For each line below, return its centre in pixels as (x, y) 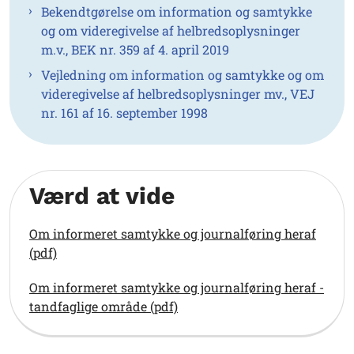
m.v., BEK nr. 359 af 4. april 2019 (135, 50)
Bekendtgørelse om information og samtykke (177, 12)
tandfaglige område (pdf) (104, 307)
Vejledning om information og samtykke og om (183, 75)
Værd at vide (102, 196)
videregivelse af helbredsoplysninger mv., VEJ (178, 94)
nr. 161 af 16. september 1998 (124, 113)
